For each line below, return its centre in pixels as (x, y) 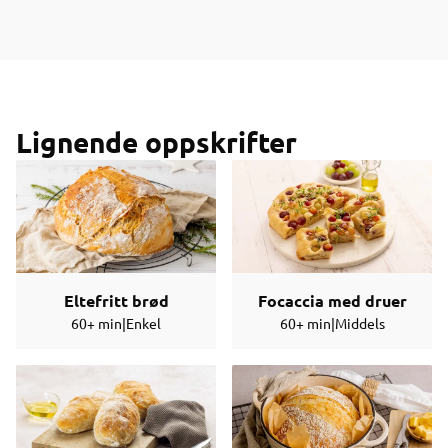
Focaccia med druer (332, 300)
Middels (359, 322)
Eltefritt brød (116, 300)
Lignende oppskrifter (156, 141)
